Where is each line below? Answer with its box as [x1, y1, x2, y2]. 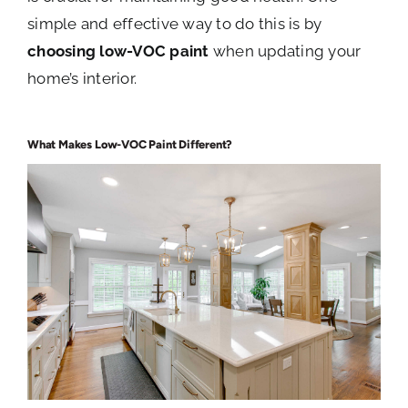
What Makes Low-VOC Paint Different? [27, 137, 233, 151]
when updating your [209, 41, 362, 60]
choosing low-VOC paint [27, 41, 209, 60]
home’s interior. [27, 68, 138, 87]
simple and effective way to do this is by [27, 14, 322, 33]
